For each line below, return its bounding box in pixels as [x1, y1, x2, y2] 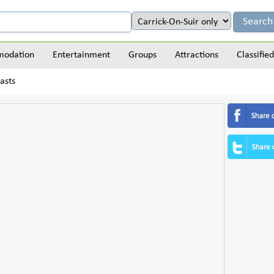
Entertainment [53, 50, 110, 60]
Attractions [175, 50, 218, 60]
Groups [128, 50, 157, 60]
